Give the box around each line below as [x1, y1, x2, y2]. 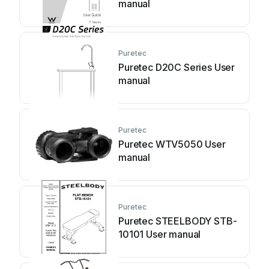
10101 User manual [118, 228, 201, 240]
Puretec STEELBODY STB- [118, 215, 237, 227]
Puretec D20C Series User [118, 61, 235, 73]
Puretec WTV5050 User [118, 138, 226, 150]
